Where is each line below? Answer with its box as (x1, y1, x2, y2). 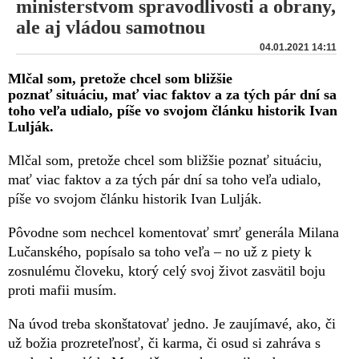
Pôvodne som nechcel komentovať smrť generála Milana (8, 224, 339, 240)
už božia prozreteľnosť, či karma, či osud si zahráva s (8, 334, 321, 351)
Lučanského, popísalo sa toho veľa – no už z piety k (8, 243, 312, 260)
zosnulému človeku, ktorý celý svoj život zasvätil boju (8, 262, 325, 279)
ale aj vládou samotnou (16, 16, 205, 38)
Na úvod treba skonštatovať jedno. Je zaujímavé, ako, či (8, 315, 336, 332)
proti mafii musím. (8, 281, 117, 298)
